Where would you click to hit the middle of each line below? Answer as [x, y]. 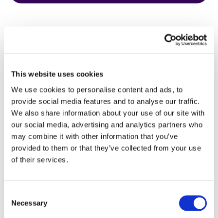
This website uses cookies [57, 74]
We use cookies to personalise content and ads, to [97, 89]
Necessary [29, 203]
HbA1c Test [109, 91]
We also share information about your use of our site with [108, 113]
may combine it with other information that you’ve [95, 136]
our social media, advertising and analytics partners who [107, 124]
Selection [18, 205]
